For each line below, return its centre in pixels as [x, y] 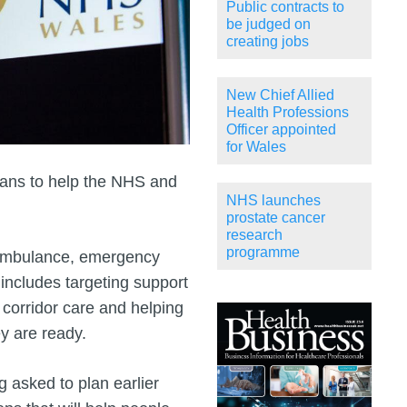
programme [263, 253]
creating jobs [268, 42]
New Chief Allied [280, 95]
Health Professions [288, 113]
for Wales [256, 147]
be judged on [268, 25]
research [254, 235]
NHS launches [273, 201]
